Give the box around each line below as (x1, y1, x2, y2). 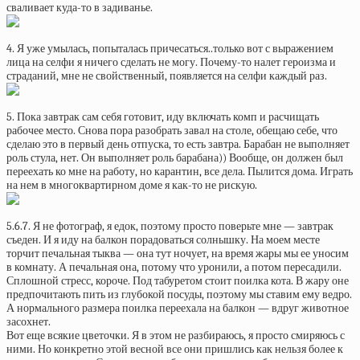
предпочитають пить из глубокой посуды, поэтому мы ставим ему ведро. (6, 288, 352, 301)
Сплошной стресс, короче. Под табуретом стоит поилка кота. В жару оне (6, 274, 349, 288)
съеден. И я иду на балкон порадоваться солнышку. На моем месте (6, 233, 320, 247)
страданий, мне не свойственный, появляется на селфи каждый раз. (6, 69, 327, 83)
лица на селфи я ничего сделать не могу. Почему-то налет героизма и (6, 55, 336, 69)
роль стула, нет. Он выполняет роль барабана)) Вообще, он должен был (6, 151, 343, 165)
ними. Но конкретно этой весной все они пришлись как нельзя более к (6, 342, 343, 356)
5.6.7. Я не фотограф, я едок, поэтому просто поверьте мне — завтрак (6, 219, 333, 233)
